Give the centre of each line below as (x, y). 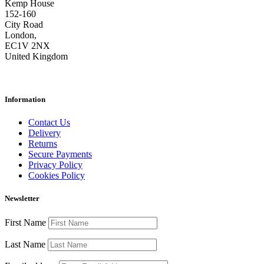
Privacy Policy (55, 165)
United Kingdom (36, 56)
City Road (24, 24)
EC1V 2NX (27, 45)
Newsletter (22, 199)
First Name (25, 222)
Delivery (44, 133)
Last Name (25, 244)
